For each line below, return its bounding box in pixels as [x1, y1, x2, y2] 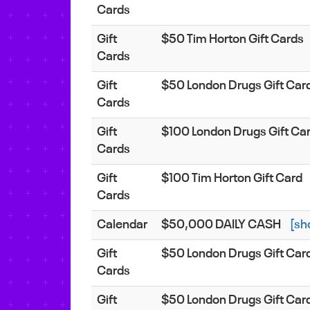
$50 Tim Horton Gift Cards [161, 33, 306, 46]
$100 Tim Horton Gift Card [161, 172, 304, 185]
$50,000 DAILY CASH [161, 218, 283, 231]
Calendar [97, 218, 149, 231]
